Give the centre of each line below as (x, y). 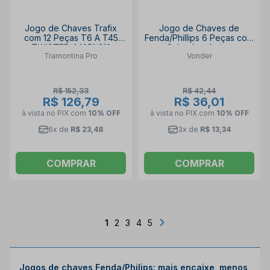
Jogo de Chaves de (199, 28)
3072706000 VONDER (199, 57)
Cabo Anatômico (199, 47)
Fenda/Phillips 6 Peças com (199, 37)
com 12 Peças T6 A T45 (71, 37)
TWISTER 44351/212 (71, 47)
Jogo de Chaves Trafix (71, 28)
